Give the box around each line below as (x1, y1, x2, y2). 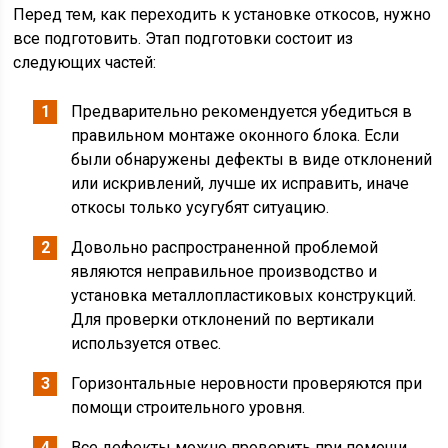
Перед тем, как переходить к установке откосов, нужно (13, 5, 432, 24)
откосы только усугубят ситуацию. (71, 198, 330, 217)
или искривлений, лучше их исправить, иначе (71, 174, 410, 193)
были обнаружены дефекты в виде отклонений (71, 150, 433, 169)
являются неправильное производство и (71, 262, 378, 281)
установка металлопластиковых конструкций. (71, 286, 417, 305)
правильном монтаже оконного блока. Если (71, 126, 400, 145)
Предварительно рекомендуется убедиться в (71, 102, 413, 121)
